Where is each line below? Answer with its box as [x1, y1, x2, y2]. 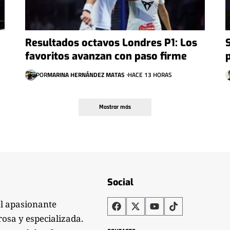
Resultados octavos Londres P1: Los [25, 35, 197, 50]
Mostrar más [99, 103, 131, 111]
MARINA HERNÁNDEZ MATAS [47, 69, 125, 80]
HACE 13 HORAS [127, 69, 172, 80]
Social [107, 176, 134, 188]
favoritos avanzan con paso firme [25, 49, 187, 63]
